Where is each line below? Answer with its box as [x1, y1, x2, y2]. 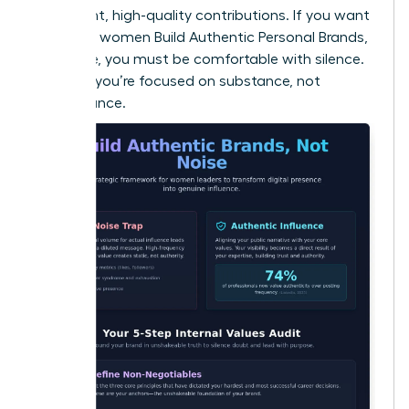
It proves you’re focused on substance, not [34, 74, 320, 89]
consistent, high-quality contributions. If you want [34, 8, 370, 24]
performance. [34, 96, 126, 111]
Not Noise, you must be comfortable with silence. [34, 52, 364, 68]
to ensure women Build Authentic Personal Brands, [34, 30, 368, 46]
